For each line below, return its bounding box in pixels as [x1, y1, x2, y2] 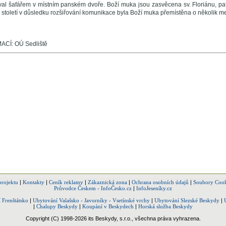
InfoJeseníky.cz [136, 185, 172, 191]
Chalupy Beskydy [36, 203, 78, 209]
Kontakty [22, 179, 44, 185]
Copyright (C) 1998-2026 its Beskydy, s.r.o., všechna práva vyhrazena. [25, 215, 201, 221]
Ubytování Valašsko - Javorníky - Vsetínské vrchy [33, 197, 150, 203]
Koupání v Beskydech [82, 203, 134, 209]
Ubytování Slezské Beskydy [154, 197, 219, 203]
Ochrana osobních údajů [131, 179, 189, 185]
